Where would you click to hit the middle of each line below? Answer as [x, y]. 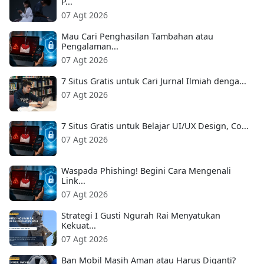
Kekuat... [79, 225]
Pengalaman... [90, 46]
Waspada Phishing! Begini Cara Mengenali [146, 170]
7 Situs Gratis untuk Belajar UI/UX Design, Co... [155, 126]
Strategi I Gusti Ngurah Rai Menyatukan [141, 215]
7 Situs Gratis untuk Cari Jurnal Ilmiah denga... [154, 81]
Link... [73, 180]
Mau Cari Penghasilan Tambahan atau [137, 36]
